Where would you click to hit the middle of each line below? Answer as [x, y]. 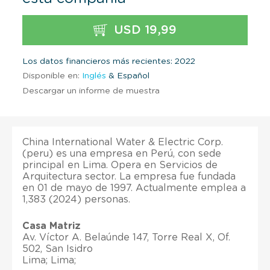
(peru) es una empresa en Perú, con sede [122, 153]
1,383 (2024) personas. [76, 199]
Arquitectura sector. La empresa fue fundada [129, 176]
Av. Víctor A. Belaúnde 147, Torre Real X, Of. [126, 237]
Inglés [94, 76]
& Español [128, 76]
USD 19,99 [143, 30]
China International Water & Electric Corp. [123, 142]
